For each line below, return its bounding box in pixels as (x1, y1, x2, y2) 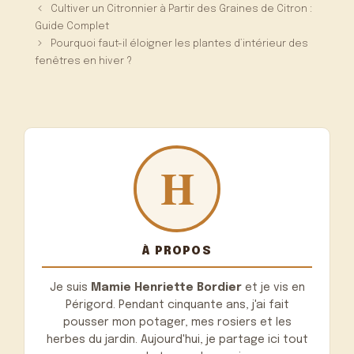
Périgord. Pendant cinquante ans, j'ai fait (65, 299, 289, 311)
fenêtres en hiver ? (35, 56, 133, 67)
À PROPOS (142, 245, 212, 258)
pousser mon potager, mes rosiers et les (62, 317, 292, 329)
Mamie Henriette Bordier (90, 282, 242, 294)
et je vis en (241, 282, 305, 294)
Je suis (49, 282, 91, 294)
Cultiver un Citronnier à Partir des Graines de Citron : (51, 4, 313, 15)
